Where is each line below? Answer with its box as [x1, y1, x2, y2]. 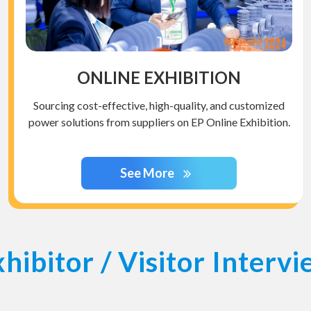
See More [120, 165, 176, 181]
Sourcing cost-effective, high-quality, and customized [33, 99, 285, 112]
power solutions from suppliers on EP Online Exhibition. [28, 115, 290, 129]
